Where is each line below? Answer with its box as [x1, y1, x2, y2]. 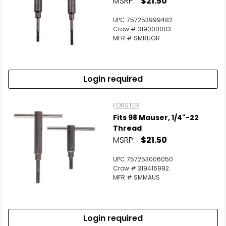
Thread [113, 123, 142, 133]
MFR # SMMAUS [113, 173, 160, 182]
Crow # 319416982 [113, 164, 169, 173]
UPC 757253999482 [113, 16, 173, 24]
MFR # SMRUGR [113, 34, 160, 42]
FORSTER [113, 101, 139, 109]
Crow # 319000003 [113, 25, 171, 33]
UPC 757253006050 [113, 155, 173, 163]
